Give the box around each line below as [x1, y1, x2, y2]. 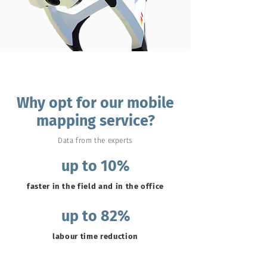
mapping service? [36, 112, 155, 130]
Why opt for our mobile [17, 94, 174, 112]
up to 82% [61, 207, 130, 225]
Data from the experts [58, 136, 133, 145]
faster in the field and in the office [26, 182, 164, 191]
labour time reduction [52, 232, 138, 241]
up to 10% [61, 157, 129, 175]
